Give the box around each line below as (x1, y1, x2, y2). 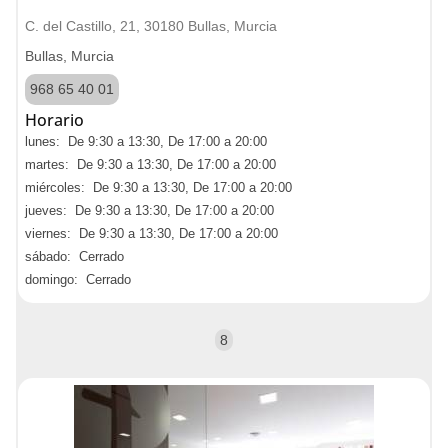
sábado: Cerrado (25, 249, 124, 264)
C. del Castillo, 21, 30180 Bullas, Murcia (25, 18, 277, 34)
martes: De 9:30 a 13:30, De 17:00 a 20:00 (25, 157, 276, 172)
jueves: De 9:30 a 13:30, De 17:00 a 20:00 (25, 203, 274, 218)
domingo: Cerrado (25, 272, 131, 287)
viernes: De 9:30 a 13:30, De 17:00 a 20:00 (25, 226, 278, 241)
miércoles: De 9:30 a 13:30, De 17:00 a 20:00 (25, 180, 292, 195)
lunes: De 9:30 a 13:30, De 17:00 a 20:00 (25, 134, 267, 149)
